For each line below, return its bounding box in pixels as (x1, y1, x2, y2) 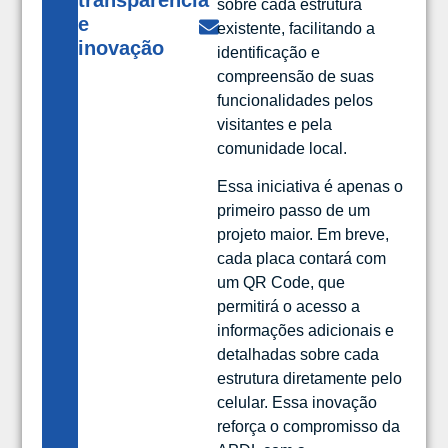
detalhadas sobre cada (217, 346, 380, 364)
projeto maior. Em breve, (217, 226, 390, 244)
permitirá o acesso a (217, 298, 361, 316)
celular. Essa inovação (217, 394, 378, 412)
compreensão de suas (217, 68, 375, 85)
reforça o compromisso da (217, 418, 401, 436)
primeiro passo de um (217, 202, 371, 220)
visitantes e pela (217, 116, 333, 133)
